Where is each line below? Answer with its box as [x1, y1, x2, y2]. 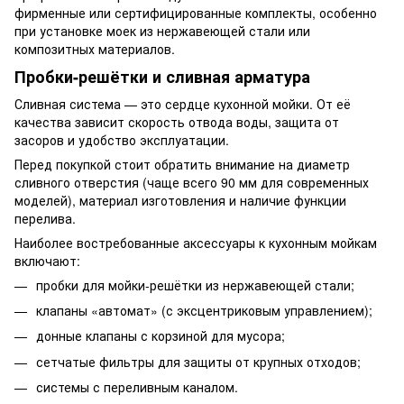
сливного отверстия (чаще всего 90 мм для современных [14, 172, 369, 191]
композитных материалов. [14, 40, 175, 59]
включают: [14, 251, 80, 270]
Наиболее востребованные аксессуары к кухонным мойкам [14, 233, 377, 252]
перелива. [14, 208, 76, 227]
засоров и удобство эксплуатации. [14, 130, 229, 149]
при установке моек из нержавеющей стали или [14, 22, 310, 41]
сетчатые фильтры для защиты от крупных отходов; [36, 352, 361, 371]
